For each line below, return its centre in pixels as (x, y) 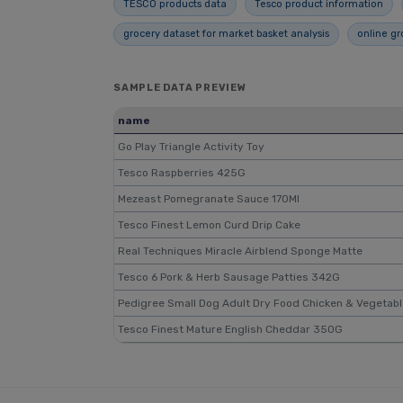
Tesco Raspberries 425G (182, 173)
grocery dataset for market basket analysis (226, 34)
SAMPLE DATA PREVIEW (180, 88)
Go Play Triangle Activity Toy (191, 147)
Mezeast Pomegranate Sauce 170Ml (209, 199)
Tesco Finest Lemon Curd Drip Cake (209, 225)
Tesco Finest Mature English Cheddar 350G (230, 329)
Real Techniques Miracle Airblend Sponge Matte (240, 251)
